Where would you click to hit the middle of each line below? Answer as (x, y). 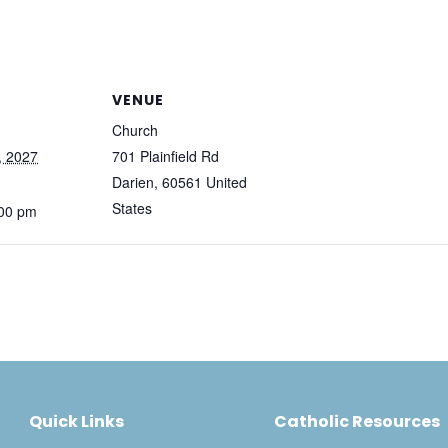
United (226, 182)
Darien (133, 182)
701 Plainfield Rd (165, 156)
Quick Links (76, 421)
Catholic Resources (356, 421)
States (132, 208)
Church (135, 130)
